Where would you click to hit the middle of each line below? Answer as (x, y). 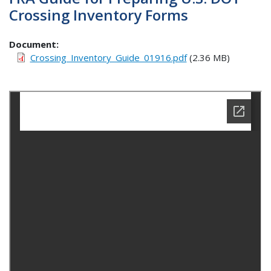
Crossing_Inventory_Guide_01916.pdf (108, 57)
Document (33, 44)
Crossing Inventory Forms (99, 15)
